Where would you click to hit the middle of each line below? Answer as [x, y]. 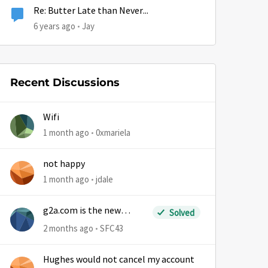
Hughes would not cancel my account [119, 260]
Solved [182, 212]
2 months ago [68, 228]
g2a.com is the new [82, 211]
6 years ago [54, 26]
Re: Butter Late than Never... [91, 11]
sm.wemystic [70, 223]
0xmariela [113, 133]
